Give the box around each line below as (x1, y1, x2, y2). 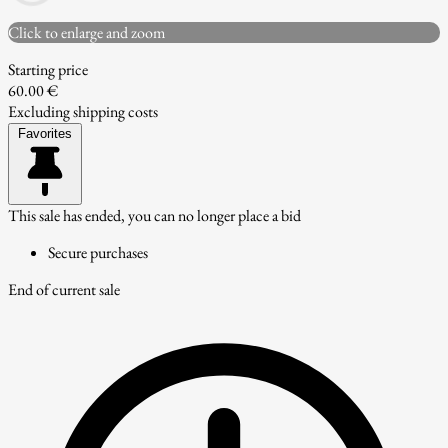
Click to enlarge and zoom (8, 21, 165, 43)
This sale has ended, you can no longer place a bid (8, 204, 301, 226)
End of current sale (8, 278, 120, 300)
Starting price (8, 58, 88, 80)
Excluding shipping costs (8, 100, 158, 122)
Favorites (18, 125, 72, 141)
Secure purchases (48, 241, 148, 263)
